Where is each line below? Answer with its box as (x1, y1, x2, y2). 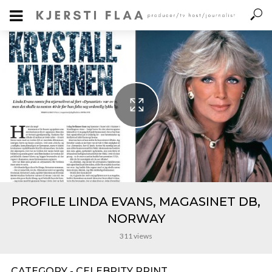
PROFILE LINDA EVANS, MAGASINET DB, (12, 194, 260, 209)
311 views (120, 231, 152, 240)
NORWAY (107, 211, 165, 226)
